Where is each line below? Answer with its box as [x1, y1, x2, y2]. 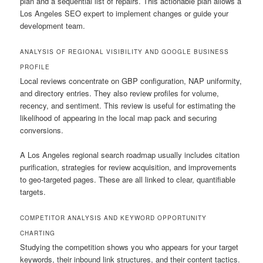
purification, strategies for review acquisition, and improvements [20, 161, 237, 173]
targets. [20, 186, 46, 197]
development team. [20, 19, 86, 31]
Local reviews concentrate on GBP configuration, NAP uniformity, [20, 75, 242, 86]
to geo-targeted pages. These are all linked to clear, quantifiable [20, 173, 236, 185]
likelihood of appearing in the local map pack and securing [20, 112, 217, 123]
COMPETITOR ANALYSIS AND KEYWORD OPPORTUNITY [20, 213, 207, 222]
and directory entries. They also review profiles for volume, [20, 87, 220, 99]
